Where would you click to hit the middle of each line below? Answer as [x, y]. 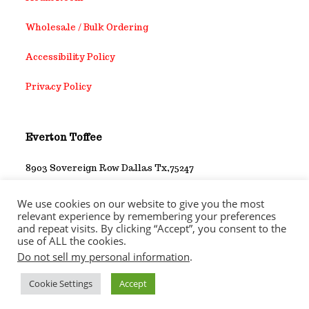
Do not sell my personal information [103, 257]
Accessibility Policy [71, 57]
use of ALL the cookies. [72, 241]
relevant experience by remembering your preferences [147, 216]
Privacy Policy [59, 86]
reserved [154, 269]
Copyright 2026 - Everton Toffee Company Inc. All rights [154, 261]
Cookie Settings [61, 283]
